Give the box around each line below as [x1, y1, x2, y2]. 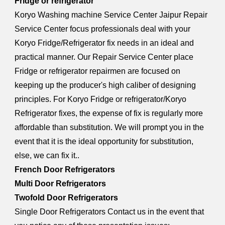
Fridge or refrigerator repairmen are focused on [15, 67, 181, 75]
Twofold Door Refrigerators [15, 193, 119, 202]
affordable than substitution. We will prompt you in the [15, 123, 204, 132]
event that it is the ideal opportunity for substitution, [15, 137, 194, 146]
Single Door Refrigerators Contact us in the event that [15, 207, 204, 216]
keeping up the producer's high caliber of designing [15, 81, 196, 89]
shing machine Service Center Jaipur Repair [50, 11, 208, 19]
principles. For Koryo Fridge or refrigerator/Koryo [15, 95, 187, 103]
